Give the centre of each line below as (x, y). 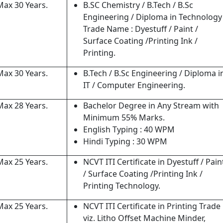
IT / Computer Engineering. (134, 85)
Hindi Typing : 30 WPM (125, 141)
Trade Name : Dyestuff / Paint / (141, 29)
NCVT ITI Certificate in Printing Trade (152, 206)
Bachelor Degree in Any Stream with (151, 106)
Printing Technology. (122, 186)
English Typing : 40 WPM (129, 129)
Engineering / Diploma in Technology (153, 17)
